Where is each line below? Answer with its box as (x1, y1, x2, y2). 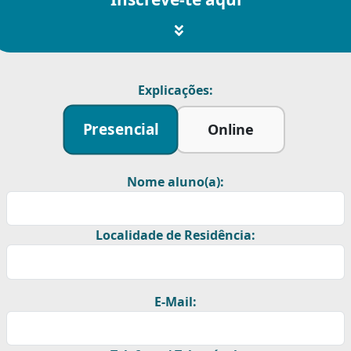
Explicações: (138, 81, 213, 99)
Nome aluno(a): (127, 173, 224, 190)
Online (207, 120, 254, 139)
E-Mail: (154, 292, 197, 310)
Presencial (82, 119, 159, 139)
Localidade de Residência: (96, 226, 255, 244)
